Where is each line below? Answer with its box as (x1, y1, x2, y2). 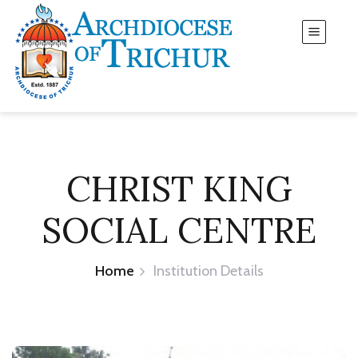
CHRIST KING (66, 166, 292, 211)
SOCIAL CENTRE (42, 208, 316, 253)
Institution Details (153, 262, 264, 280)
